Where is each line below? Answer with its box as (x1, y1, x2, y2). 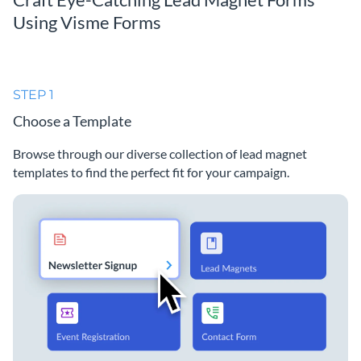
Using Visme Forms (13, 10, 161, 33)
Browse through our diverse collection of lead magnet (13, 145, 307, 161)
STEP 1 (13, 86, 54, 102)
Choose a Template (13, 111, 131, 130)
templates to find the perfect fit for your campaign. (13, 164, 289, 180)
